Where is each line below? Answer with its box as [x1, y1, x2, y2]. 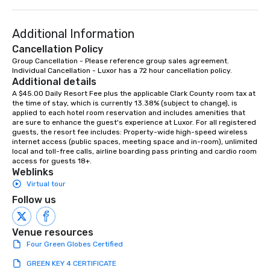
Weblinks [12, 166, 54, 178]
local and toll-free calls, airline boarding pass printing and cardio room [12, 147, 257, 156]
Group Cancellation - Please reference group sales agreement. [12, 57, 229, 66]
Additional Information [12, 27, 134, 42]
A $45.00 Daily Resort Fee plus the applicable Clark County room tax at [12, 89, 256, 98]
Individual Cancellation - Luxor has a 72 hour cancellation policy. [12, 66, 232, 75]
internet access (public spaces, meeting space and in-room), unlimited [12, 137, 257, 146]
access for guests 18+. [12, 157, 92, 166]
